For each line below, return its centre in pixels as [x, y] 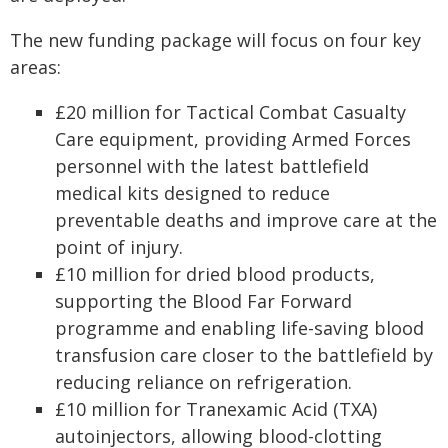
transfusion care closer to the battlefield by [244, 355]
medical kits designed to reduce [192, 193]
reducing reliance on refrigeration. [203, 382]
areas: [35, 67]
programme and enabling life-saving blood [239, 328]
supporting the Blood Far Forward [203, 301]
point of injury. [119, 247]
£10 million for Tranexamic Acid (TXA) [216, 409]
